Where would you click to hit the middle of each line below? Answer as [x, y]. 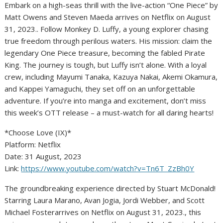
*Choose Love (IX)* [38, 133]
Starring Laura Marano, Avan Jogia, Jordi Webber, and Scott [105, 200]
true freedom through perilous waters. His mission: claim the [109, 41]
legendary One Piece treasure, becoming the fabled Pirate [105, 53]
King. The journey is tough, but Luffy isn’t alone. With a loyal [106, 65]
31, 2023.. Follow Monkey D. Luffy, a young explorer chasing [107, 29]
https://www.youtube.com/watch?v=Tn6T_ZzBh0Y [108, 168]
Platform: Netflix [33, 145]
